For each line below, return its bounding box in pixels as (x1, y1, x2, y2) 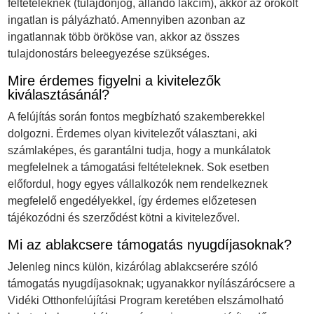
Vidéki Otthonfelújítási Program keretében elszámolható (8, 294, 285, 307)
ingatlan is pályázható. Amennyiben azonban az (8, 14, 246, 27)
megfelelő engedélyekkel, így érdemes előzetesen (8, 195, 257, 207)
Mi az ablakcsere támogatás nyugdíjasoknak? (8, 237, 292, 253)
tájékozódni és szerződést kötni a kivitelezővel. (8, 212, 240, 224)
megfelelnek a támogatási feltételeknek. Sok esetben (8, 161, 270, 174)
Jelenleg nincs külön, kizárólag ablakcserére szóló (8, 261, 259, 273)
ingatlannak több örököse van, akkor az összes (8, 31, 240, 43)
